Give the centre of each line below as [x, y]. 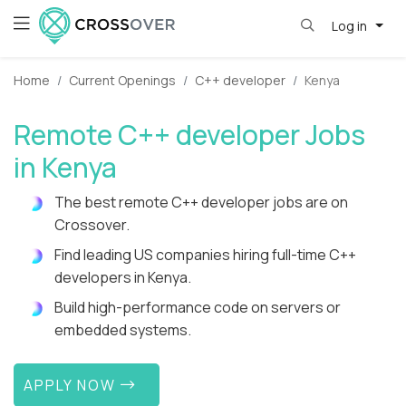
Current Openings [122, 81]
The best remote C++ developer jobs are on [201, 203]
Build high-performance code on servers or [198, 308]
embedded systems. [123, 330]
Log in [350, 25]
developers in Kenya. [123, 278]
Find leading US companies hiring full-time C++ [205, 255]
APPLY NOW [72, 385]
